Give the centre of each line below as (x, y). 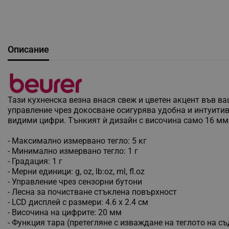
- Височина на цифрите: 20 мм (65, 212)
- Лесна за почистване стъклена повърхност (92, 192)
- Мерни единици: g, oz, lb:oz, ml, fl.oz (76, 171)
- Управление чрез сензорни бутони (75, 181)
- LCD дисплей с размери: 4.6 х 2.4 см (78, 202)
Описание (28, 49)
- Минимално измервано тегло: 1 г (73, 151)
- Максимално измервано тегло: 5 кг (77, 141)
